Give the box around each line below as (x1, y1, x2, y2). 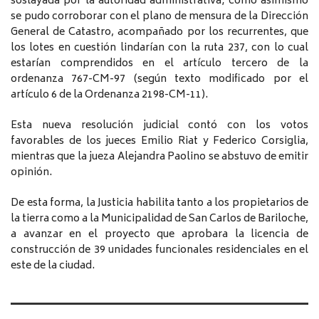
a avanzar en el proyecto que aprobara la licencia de (11, 225, 308, 244)
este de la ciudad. (11, 256, 95, 275)
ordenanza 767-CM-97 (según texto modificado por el (11, 70, 308, 88)
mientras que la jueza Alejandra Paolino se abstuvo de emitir (11, 147, 308, 166)
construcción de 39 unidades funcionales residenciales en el (11, 241, 308, 259)
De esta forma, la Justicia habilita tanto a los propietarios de (11, 194, 308, 212)
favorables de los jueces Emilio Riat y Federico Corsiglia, (11, 132, 308, 150)
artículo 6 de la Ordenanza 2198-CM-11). (11, 85, 208, 104)
